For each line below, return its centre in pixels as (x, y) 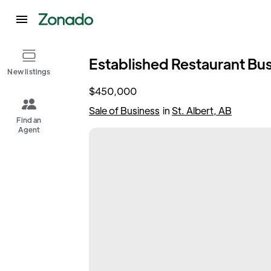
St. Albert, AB (202, 110)
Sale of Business (124, 110)
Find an (29, 120)
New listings (29, 71)
